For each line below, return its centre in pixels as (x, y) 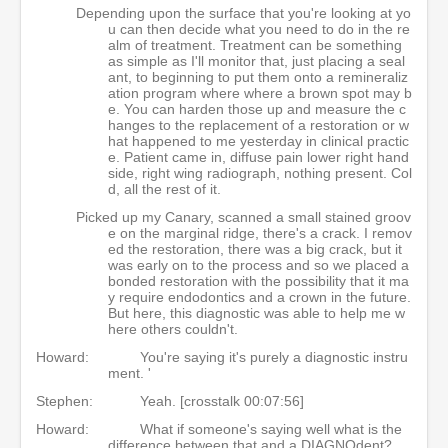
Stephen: (64, 401)
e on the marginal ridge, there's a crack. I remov (260, 233)
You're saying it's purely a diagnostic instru (274, 357)
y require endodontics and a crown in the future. (259, 297)
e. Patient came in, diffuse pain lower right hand (258, 157)
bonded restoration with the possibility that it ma (258, 281)
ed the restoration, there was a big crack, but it (255, 249)
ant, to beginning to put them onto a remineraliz (258, 77)
